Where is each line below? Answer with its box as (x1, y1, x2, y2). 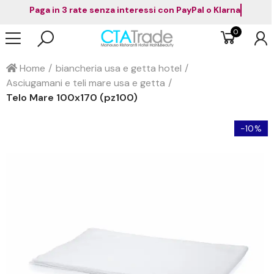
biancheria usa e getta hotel (56, 62, 182, 75)
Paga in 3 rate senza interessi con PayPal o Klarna (34, 4, 246, 15)
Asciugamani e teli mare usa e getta (6, 76, 165, 89)
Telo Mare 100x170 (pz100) (6, 91, 138, 104)
